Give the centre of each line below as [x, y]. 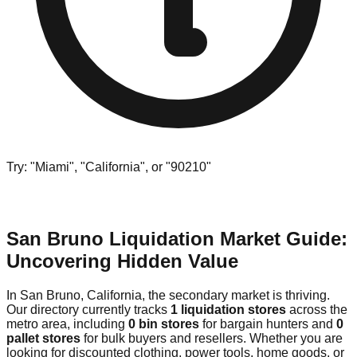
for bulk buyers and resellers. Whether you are [212, 338]
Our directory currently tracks [88, 309]
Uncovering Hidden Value [122, 261]
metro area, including [67, 324]
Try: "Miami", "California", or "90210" [109, 167]
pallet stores [43, 338]
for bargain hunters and [268, 324]
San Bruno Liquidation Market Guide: [177, 238]
